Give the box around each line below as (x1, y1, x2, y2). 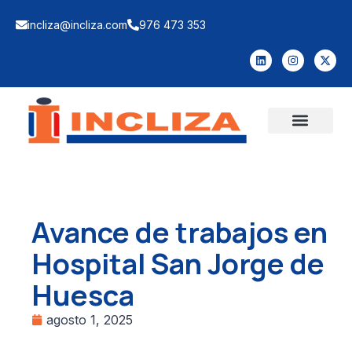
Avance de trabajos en (31, 212, 328, 251)
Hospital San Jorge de (31, 244, 324, 283)
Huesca (31, 275, 134, 314)
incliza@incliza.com (27, 18, 127, 31)
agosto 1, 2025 (46, 311, 133, 328)
